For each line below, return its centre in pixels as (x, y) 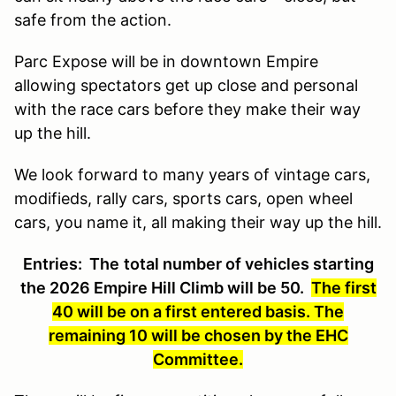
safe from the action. (93, 20)
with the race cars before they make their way (187, 110)
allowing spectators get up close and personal (186, 86)
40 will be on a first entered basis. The (198, 312)
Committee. (198, 360)
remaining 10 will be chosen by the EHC (198, 336)
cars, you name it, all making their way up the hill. (198, 223)
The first (343, 288)
